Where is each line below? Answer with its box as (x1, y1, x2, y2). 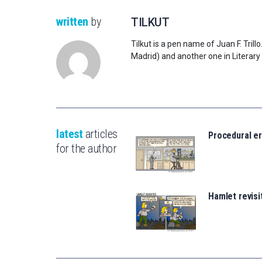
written (56, 15, 88, 29)
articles (82, 127, 118, 142)
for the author (56, 142, 116, 156)
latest (56, 127, 82, 142)
